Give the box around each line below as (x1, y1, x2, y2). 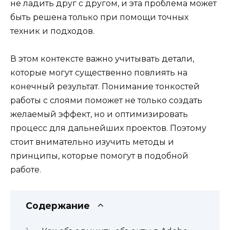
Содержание (26, 200, 90, 212)
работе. (10, 165, 41, 175)
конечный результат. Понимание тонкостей (10, 82, 200, 92)
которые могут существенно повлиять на (10, 68, 187, 78)
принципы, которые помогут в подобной (10, 151, 188, 161)
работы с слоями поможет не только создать (10, 95, 202, 106)
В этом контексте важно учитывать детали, (10, 54, 194, 64)
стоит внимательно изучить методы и (10, 137, 174, 147)
